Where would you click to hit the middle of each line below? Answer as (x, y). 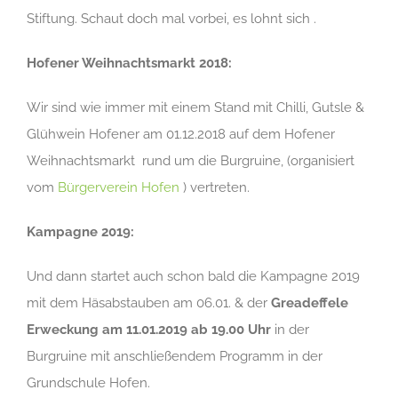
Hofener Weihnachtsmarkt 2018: (129, 63)
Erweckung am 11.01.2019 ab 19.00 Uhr (149, 330)
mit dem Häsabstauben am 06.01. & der (147, 303)
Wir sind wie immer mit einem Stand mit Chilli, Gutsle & (195, 107)
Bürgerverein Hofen (120, 187)
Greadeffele (308, 303)
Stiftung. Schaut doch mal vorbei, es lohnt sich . (171, 19)
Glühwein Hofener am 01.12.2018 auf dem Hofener (181, 134)
